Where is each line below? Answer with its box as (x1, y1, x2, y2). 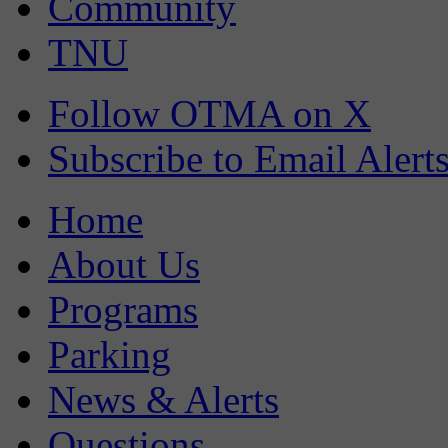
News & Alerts (48, 377, 279, 421)
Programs (48, 287, 198, 331)
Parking (48, 332, 171, 376)
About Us (48, 242, 200, 286)
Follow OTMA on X (48, 91, 371, 135)
